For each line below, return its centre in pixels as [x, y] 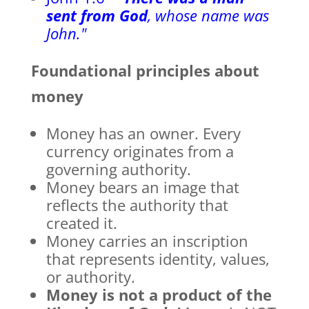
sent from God [97, 16]
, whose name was [208, 16]
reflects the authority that [137, 205]
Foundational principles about [145, 71]
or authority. [90, 277]
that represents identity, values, [158, 259]
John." [66, 33]
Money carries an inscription [147, 241]
